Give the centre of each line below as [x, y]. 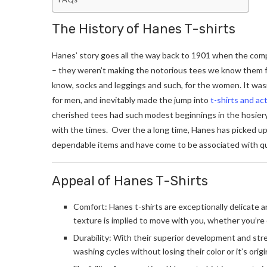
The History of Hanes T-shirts [144, 29]
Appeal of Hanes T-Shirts [130, 181]
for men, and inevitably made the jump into [131, 100]
